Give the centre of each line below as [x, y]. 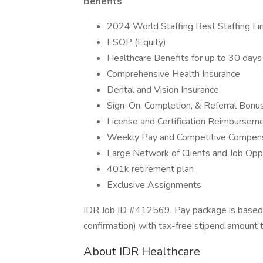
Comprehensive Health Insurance [173, 74]
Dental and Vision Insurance [163, 90]
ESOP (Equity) [136, 42]
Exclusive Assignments [154, 185]
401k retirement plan [150, 169]
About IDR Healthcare [142, 252]
